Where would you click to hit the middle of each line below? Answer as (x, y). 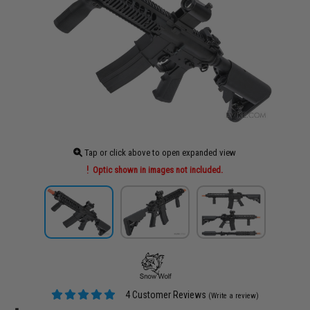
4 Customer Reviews (165, 294)
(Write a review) (234, 295)
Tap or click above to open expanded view (159, 153)
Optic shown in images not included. (157, 170)
